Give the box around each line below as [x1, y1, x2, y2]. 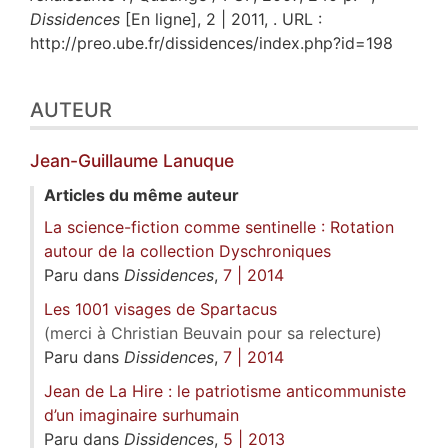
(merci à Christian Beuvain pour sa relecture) [44, 322, 382, 343]
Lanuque [163, 149, 234, 171]
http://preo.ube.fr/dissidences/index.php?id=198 [30, 32, 393, 53]
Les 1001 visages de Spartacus [44, 298, 277, 319]
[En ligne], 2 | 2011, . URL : [120, 8, 322, 29]
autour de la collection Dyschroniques [44, 240, 331, 261]
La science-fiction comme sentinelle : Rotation [44, 216, 394, 237]
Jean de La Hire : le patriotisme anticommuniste [44, 380, 406, 401]
